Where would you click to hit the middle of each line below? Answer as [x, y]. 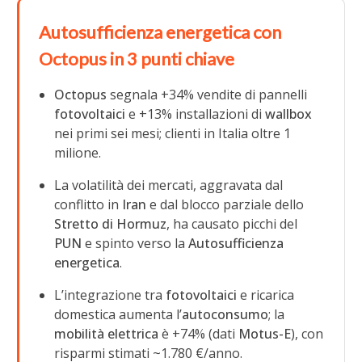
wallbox [289, 114]
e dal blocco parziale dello [225, 204]
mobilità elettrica [107, 333]
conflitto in [88, 204]
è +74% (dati [199, 333]
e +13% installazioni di [196, 114]
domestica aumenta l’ [118, 314]
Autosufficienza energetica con [160, 32]
